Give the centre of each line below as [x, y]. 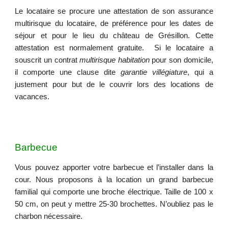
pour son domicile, [181, 60]
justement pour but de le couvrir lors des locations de [114, 84]
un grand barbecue [180, 180]
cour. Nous [36, 180]
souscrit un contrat [47, 60]
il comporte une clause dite [68, 72]
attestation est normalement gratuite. [80, 48]
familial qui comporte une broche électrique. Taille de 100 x [114, 192]
